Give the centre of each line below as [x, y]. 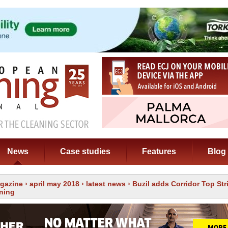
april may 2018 [54, 184]
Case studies [85, 151]
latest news [106, 184]
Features [159, 151]
